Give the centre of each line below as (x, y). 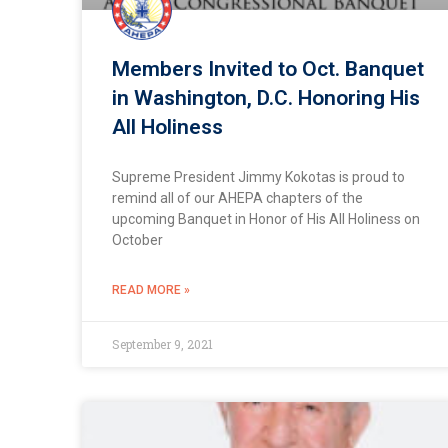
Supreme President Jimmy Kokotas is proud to (258, 177)
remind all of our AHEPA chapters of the (237, 198)
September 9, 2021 (162, 344)
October (137, 240)
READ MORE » (151, 290)
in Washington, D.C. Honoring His (266, 98)
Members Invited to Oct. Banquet (268, 69)
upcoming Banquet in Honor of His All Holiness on (266, 219)
